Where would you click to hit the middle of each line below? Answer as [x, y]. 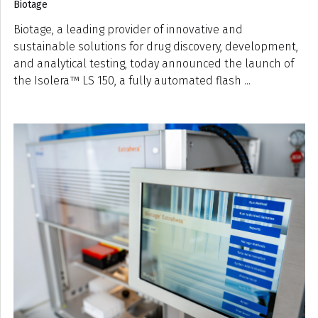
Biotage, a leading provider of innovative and [128, 29]
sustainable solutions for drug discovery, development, [156, 46]
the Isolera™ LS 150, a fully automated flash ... [132, 80]
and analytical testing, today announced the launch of [154, 63]
